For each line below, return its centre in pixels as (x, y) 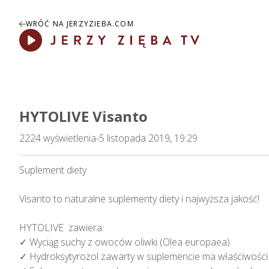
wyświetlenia (70, 138)
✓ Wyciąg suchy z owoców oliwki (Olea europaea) (125, 242)
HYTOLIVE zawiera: (62, 228)
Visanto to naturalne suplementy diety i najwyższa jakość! (139, 199)
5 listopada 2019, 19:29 (148, 138)
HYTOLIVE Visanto (83, 116)
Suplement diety (53, 170)
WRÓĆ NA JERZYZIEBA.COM (80, 24)
